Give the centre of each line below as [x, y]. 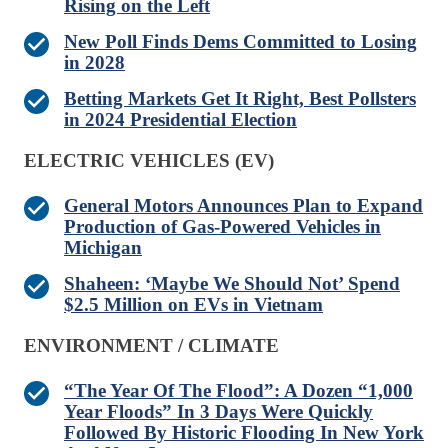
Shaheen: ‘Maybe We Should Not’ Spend [232, 284]
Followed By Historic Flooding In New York [244, 433]
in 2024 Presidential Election [180, 120]
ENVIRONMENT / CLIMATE [151, 346]
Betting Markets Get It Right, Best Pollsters [240, 99]
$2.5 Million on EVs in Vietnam [193, 305]
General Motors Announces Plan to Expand [243, 206]
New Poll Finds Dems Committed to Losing [240, 42]
